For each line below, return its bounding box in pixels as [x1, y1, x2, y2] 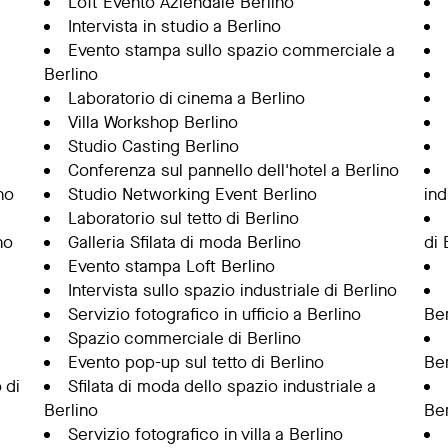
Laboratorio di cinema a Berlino [67, 87, 305, 110]
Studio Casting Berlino [67, 135, 239, 158]
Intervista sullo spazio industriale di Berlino [67, 279, 397, 302]
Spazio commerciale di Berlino [67, 327, 301, 350]
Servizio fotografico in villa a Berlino [67, 423, 343, 446]
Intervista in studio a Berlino [67, 15, 281, 38]
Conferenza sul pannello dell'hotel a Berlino [67, 159, 399, 182]
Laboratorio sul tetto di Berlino [67, 207, 299, 230]
